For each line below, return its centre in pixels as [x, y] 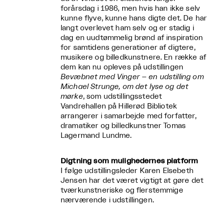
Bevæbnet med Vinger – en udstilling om [132, 77]
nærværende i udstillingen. [107, 200]
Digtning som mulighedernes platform [130, 161]
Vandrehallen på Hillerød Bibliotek [119, 106]
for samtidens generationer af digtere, [128, 47]
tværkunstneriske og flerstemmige [122, 190]
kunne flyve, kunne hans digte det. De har [134, 18]
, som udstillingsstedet [122, 96]
